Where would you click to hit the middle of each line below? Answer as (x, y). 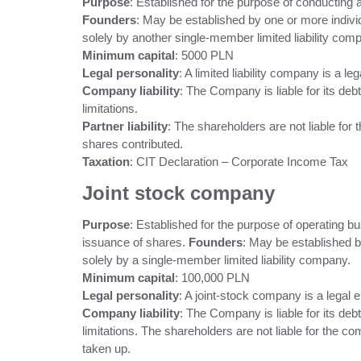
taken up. (106, 349)
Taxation (106, 162)
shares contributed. (133, 144)
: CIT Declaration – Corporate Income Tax (239, 162)
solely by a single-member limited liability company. (216, 260)
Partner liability (125, 126)
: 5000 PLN (204, 55)
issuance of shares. (135, 242)
